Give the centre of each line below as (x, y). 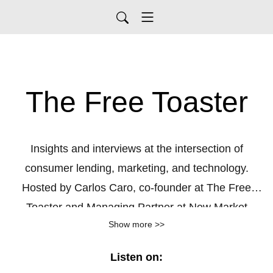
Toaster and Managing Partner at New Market (136, 207)
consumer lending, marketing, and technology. (136, 168)
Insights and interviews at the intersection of (136, 149)
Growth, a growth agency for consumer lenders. (136, 227)
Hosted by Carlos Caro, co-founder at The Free (136, 188)
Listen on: (136, 257)
